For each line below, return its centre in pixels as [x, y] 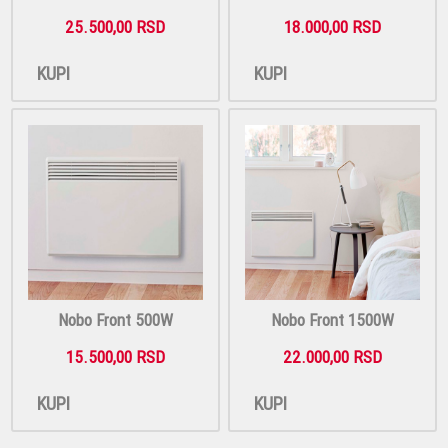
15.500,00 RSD [115, 356]
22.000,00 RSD [332, 356]
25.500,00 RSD [115, 27]
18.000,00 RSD [332, 27]
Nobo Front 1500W [332, 319]
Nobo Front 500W [115, 319]
